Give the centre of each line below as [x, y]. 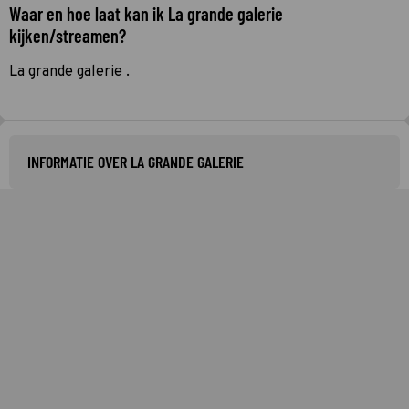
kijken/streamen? [68, 35]
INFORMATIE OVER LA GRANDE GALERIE [136, 161]
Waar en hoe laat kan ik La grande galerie [146, 13]
